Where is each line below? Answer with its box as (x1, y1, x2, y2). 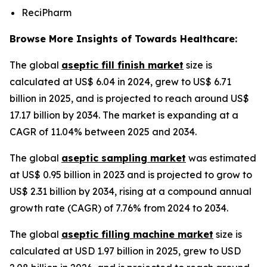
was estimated (186, 151, 256, 164)
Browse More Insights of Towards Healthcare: (10, 32, 237, 45)
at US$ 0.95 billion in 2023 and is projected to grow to (10, 168, 252, 181)
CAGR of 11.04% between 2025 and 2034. (10, 125, 197, 138)
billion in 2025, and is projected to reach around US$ (10, 92, 249, 104)
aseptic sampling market (61, 151, 186, 164)
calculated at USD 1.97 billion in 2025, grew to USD (10, 244, 241, 257)
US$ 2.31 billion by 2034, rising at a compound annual (10, 185, 252, 197)
